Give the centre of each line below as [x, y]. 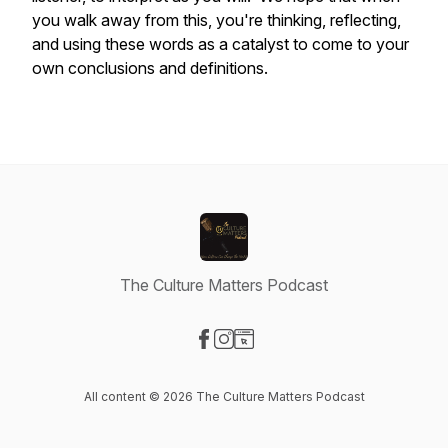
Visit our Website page [323, 360]
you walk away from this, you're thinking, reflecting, [216, 20]
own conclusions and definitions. [150, 68]
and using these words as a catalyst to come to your [220, 44]
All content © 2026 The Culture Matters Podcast [224, 396]
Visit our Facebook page [291, 360]
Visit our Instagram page [310, 360]
